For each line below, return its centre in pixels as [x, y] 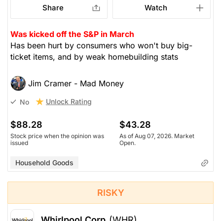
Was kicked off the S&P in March [72, 34]
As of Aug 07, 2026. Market [157, 136]
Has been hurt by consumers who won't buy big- [101, 46]
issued [19, 143]
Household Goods [44, 163]
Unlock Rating [69, 102]
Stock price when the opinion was [57, 136]
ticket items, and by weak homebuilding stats [94, 57]
